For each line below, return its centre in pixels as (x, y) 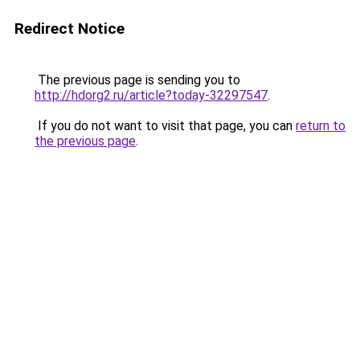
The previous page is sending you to (137, 80)
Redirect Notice (70, 29)
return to (321, 126)
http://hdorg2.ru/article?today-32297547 (151, 95)
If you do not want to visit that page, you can (165, 126)
